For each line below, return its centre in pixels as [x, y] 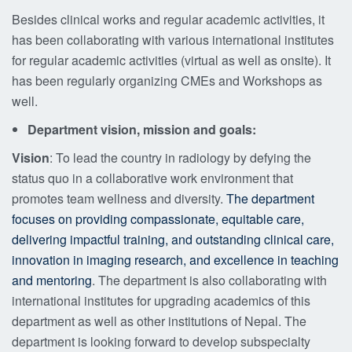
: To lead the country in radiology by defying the [180, 158]
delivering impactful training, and [104, 239]
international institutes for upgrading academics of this [161, 301]
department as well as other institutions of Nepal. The [159, 321]
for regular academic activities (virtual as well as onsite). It [171, 60]
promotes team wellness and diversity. [119, 198]
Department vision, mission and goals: [142, 129]
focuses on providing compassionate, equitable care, [158, 219]
